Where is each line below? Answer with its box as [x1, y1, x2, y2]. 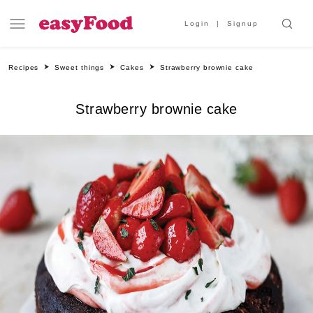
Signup [227, 20, 259, 27]
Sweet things [54, 64, 105, 71]
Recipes [8, 64, 39, 71]
